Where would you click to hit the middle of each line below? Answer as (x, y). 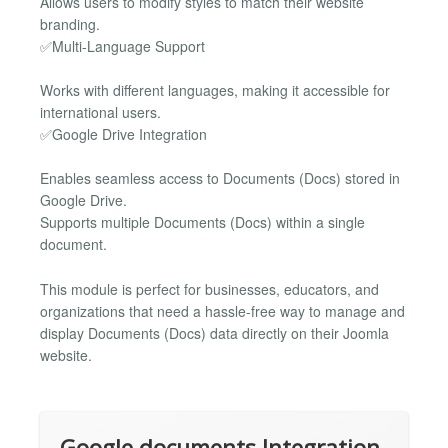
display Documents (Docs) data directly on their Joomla (214, 332)
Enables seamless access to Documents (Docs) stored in (220, 178)
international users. (100, 111)
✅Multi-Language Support (122, 45)
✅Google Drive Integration (123, 133)
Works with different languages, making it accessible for (215, 89)
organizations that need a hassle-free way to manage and (222, 310)
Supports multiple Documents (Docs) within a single (202, 222)
